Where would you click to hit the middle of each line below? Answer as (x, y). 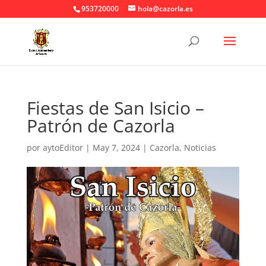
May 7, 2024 (116, 148)
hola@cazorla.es (165, 9)
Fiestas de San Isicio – (115, 108)
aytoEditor (63, 148)
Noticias (200, 148)
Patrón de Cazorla (101, 126)
